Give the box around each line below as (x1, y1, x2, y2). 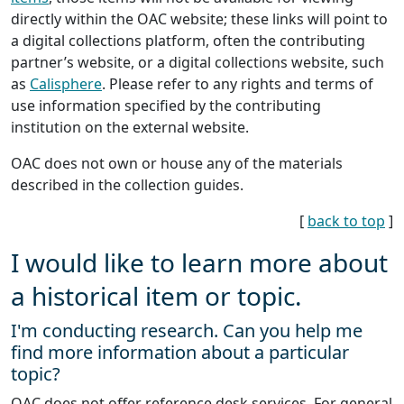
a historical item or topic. (11, 278, 302, 313)
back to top (308, 210, 385, 231)
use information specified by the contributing (11, 95, 321, 115)
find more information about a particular (11, 339, 349, 364)
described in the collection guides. (11, 174, 243, 195)
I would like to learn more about (11, 244, 388, 280)
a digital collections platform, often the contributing (11, 30, 365, 50)
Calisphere (30, 73, 102, 94)
